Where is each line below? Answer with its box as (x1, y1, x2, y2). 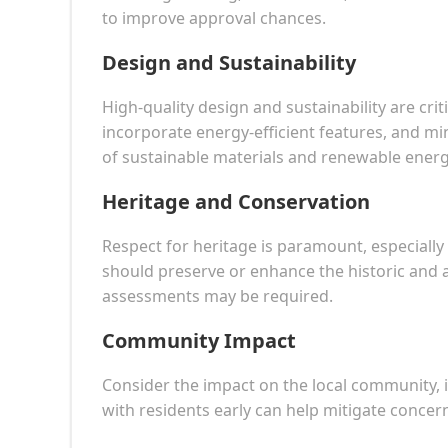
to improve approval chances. (102, 6, 326, 29)
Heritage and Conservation (102, 187, 370, 215)
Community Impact (102, 326, 296, 354)
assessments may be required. (102, 284, 333, 307)
